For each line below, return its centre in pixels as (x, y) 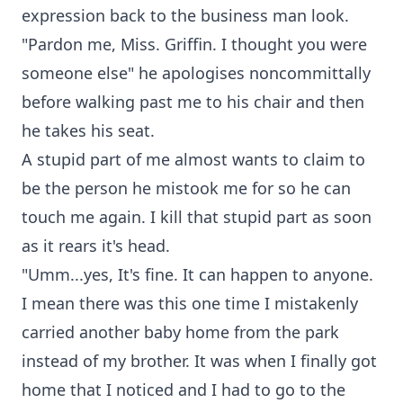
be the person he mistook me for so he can (186, 188)
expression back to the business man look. (185, 15)
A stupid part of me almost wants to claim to (193, 159)
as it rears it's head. (96, 246)
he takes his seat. (88, 130)
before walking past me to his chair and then (193, 102)
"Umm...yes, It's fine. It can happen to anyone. (197, 274)
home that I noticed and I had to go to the (184, 390)
